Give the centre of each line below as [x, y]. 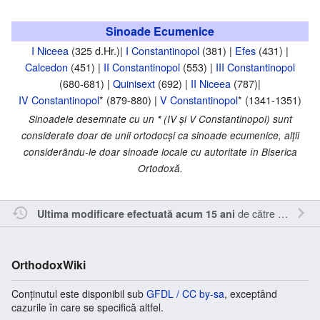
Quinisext [134, 83]
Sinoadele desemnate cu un [92, 119]
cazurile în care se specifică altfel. [87, 307]
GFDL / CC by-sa [185, 293]
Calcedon [46, 66]
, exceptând [251, 293]
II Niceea [211, 83]
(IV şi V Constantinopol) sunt [226, 119]
